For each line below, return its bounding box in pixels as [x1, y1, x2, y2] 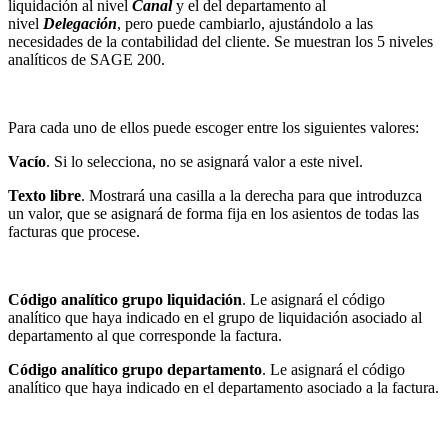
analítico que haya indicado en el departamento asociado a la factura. [8, 378, 439, 396]
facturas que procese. [8, 222, 140, 240]
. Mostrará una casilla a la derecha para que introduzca [81, 186, 422, 204]
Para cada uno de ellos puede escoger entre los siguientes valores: [8, 118, 419, 136]
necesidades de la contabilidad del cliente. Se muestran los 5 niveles [8, 32, 433, 50]
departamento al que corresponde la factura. [8, 326, 282, 344]
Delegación [43, 14, 117, 32]
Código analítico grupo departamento [8, 360, 262, 378]
